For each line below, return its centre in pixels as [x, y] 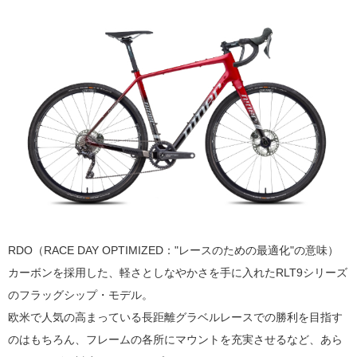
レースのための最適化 [234, 250]
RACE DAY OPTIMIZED [104, 250]
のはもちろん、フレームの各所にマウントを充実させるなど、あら [175, 339]
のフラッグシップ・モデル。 [80, 294]
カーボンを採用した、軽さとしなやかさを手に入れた [142, 272]
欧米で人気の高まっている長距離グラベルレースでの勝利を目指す [175, 317]
